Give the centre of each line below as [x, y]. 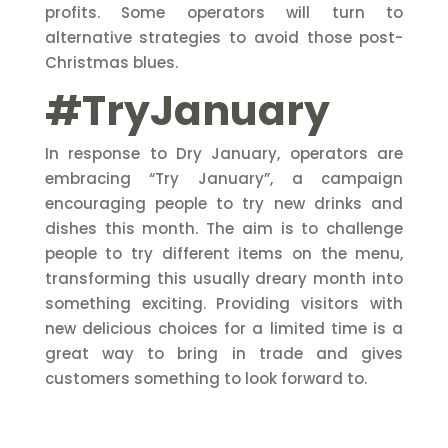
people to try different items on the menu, [224, 253]
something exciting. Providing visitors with [224, 303]
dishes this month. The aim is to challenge [224, 228]
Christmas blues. [111, 62]
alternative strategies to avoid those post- [224, 37]
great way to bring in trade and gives [224, 353]
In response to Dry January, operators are [224, 153]
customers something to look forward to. [205, 378]
